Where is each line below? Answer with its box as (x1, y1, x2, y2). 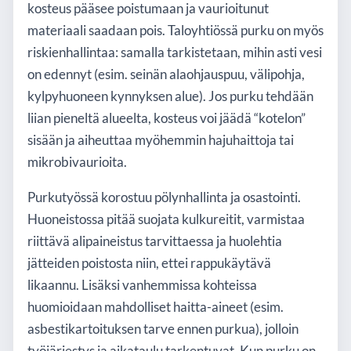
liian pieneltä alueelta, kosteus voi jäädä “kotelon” (27, 110, 306, 127)
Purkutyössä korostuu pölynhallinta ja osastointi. (27, 190, 301, 206)
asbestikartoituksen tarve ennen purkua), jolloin (27, 321, 299, 338)
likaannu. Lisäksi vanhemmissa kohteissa (27, 277, 257, 294)
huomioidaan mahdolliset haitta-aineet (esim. (27, 299, 284, 316)
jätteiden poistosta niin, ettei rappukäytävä (27, 255, 271, 272)
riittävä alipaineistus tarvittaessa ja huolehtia (27, 233, 282, 250)
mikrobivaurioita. (27, 154, 127, 171)
